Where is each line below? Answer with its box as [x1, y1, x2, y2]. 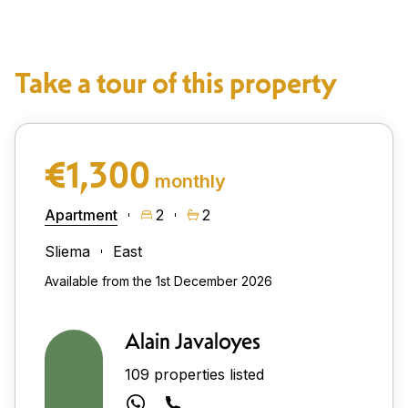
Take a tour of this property [15, 64, 337, 101]
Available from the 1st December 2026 [45, 273, 272, 290]
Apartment [45, 205, 117, 224]
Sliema [45, 241, 90, 260]
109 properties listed [125, 364, 264, 383]
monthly [155, 169, 226, 192]
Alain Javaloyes [125, 327, 260, 355]
